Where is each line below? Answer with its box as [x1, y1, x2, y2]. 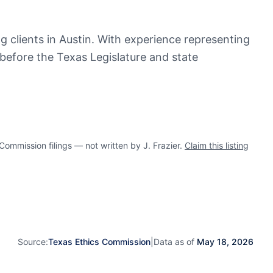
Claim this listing [185, 140, 249, 151]
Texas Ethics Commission [48, 236, 151, 247]
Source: [18, 236, 48, 247]
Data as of [154, 236, 197, 247]
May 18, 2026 [197, 236, 253, 247]
